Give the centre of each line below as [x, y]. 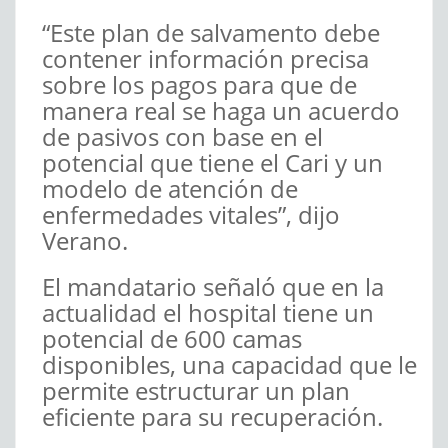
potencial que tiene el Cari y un [212, 162]
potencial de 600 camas [172, 338]
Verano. [85, 240]
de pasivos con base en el [182, 136]
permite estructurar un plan [196, 390]
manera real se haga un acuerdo [221, 110]
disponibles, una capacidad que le [229, 364]
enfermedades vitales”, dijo [191, 214]
